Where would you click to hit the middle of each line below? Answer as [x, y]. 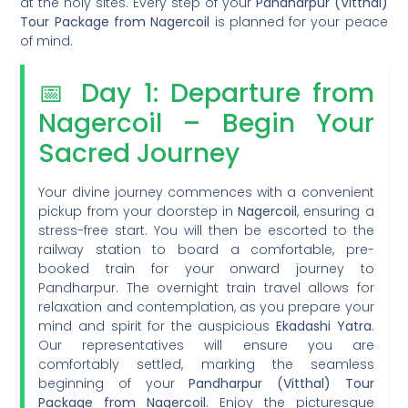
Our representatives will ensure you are [206, 345]
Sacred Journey [139, 153]
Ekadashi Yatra [324, 326]
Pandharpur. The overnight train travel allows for [206, 287]
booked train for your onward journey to [206, 268]
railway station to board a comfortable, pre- [206, 249]
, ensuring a [336, 211]
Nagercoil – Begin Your [206, 123]
